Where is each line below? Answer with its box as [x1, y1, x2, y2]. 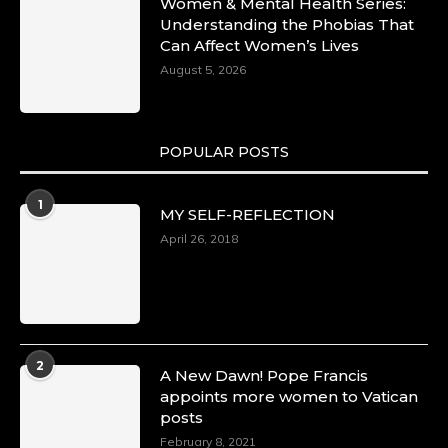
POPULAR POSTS [159, 143, 289, 161]
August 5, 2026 [160, 62, 246, 77]
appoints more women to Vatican [160, 387, 418, 406]
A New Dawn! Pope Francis [160, 366, 368, 385]
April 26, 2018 [160, 231, 238, 246]
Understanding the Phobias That [160, 15, 414, 34]
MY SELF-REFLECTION [160, 205, 335, 224]
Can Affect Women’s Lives [160, 36, 359, 55]
